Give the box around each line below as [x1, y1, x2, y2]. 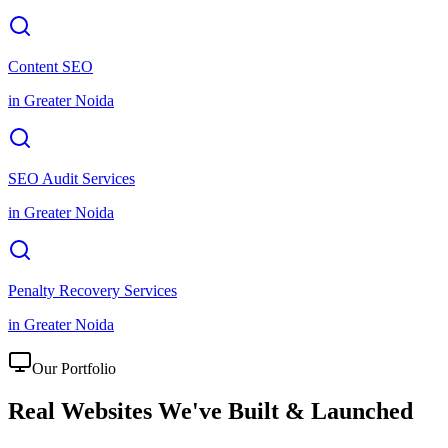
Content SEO [8, 57, 93, 75]
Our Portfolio [32, 359, 116, 377]
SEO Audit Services [8, 169, 135, 187]
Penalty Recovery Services [8, 281, 177, 299]
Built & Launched [228, 397, 413, 424]
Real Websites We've [8, 397, 222, 424]
